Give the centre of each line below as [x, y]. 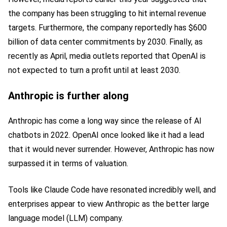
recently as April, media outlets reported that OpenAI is [107, 56]
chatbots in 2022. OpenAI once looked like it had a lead [106, 135]
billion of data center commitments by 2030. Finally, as [105, 42]
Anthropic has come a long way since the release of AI [105, 121]
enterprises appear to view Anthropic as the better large [109, 204]
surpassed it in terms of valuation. [68, 163]
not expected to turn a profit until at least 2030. [94, 70]
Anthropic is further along [68, 96]
